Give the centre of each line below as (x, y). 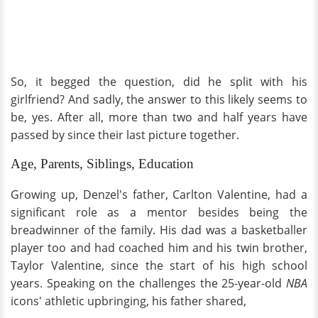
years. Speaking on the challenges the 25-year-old (148, 284)
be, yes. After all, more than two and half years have (159, 117)
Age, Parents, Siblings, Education (102, 164)
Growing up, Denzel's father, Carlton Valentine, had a (159, 195)
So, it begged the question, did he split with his (159, 82)
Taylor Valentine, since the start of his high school (159, 266)
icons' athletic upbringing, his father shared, (128, 301)
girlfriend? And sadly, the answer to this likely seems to (159, 100)
